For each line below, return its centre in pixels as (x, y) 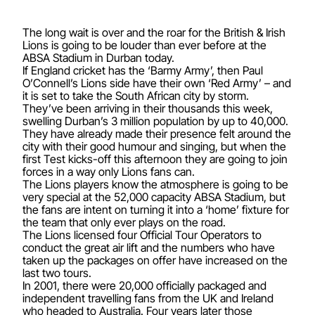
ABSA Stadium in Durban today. (98, 58)
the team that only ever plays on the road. (124, 222)
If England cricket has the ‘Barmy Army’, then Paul (143, 70)
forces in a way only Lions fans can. (109, 172)
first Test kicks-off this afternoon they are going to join (155, 159)
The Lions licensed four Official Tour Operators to (142, 235)
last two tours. (57, 273)
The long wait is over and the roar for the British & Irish (154, 32)
